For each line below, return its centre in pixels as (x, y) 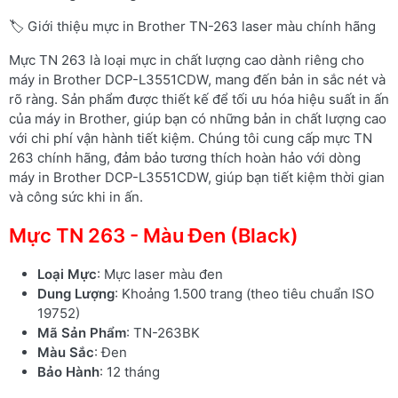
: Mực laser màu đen (160, 274)
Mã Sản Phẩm (82, 332)
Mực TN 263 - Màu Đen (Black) (154, 235)
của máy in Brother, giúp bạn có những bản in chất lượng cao (198, 118)
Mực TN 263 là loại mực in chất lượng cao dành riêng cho (187, 60)
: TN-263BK (163, 332)
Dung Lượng (76, 293)
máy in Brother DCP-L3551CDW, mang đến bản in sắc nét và (197, 79)
